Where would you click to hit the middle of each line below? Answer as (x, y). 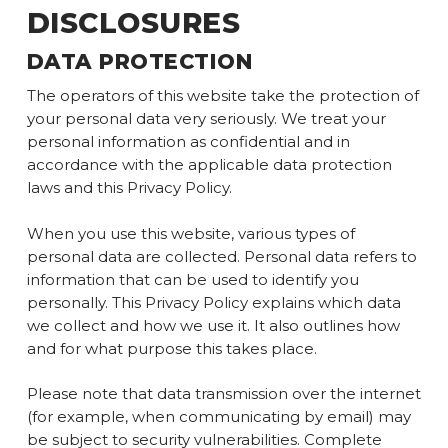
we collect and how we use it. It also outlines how (213, 325)
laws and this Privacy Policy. (129, 187)
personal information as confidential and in (188, 141)
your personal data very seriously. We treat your (206, 118)
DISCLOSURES (133, 23)
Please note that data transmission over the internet (223, 393)
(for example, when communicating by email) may (218, 416)
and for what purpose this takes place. (171, 348)
